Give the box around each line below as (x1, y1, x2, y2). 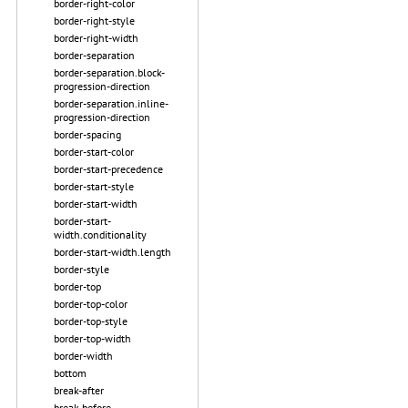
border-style (54, 262, 109, 276)
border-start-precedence (54, 162, 163, 176)
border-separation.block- (54, 66, 165, 79)
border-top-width (54, 331, 131, 345)
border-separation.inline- (54, 97, 168, 110)
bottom (54, 366, 87, 380)
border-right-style (54, 14, 135, 27)
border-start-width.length (54, 245, 171, 259)
